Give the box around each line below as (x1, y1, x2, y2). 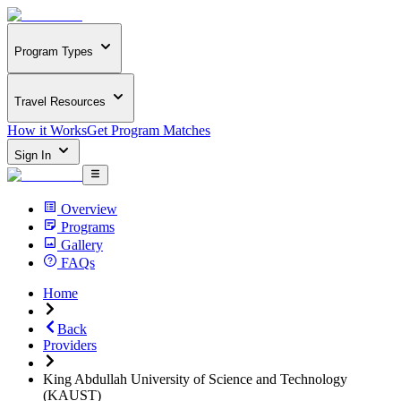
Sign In (14, 149, 55, 163)
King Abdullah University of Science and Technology (43, 371, 347, 387)
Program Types (14, 45, 93, 59)
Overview (61, 200, 117, 217)
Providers (43, 337, 97, 353)
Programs (61, 218, 115, 235)
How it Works (7, 123, 87, 139)
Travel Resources (14, 94, 106, 108)
